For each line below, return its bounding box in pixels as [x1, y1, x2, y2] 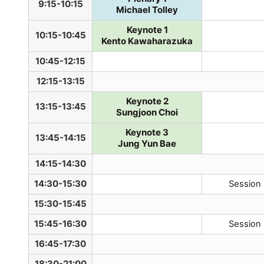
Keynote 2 [126, 95, 169, 107]
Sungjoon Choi [116, 107, 178, 118]
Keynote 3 [126, 127, 169, 138]
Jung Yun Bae [118, 138, 176, 149]
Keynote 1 [126, 24, 168, 35]
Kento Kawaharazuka [101, 35, 193, 47]
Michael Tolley [116, 4, 178, 15]
